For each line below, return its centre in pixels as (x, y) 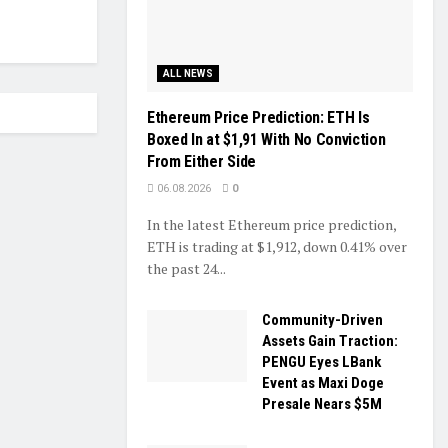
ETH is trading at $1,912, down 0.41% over (277, 247)
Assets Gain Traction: (330, 341)
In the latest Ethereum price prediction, (271, 225)
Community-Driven (322, 320)
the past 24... (186, 269)
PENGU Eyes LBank (321, 362)
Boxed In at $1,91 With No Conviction (266, 140)
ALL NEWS (188, 74)
